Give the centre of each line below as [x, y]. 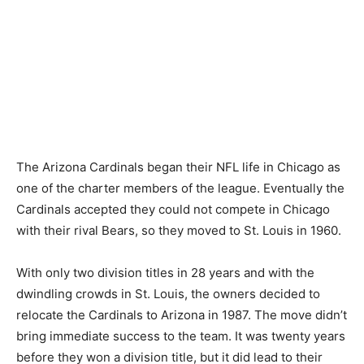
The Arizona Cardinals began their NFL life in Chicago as [178, 167]
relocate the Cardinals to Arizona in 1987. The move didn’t [182, 315]
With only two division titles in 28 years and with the [165, 273]
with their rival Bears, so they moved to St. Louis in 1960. [179, 231]
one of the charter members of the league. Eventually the [180, 188]
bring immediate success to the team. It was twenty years [181, 336]
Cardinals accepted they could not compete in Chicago [173, 210]
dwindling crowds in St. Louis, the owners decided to [168, 294]
